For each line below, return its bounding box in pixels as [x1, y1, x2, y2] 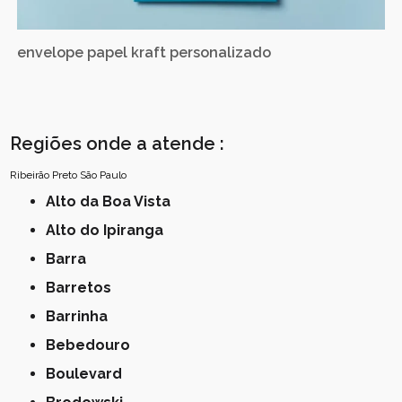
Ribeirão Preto [10, 169, 78, 182]
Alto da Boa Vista [56, 193, 171, 211]
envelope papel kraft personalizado [17, 44, 272, 62]
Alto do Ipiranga [56, 222, 164, 240]
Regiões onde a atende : [10, 133, 225, 155]
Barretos [56, 279, 112, 297]
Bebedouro [56, 336, 131, 354]
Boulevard [56, 365, 123, 383]
